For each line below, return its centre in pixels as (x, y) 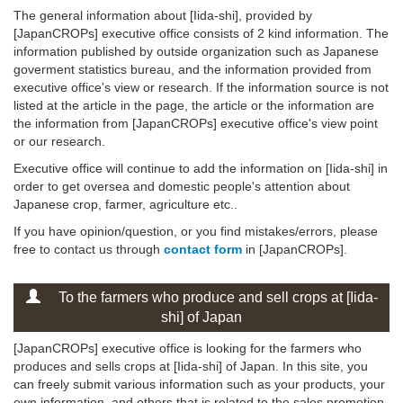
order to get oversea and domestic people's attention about (182, 187)
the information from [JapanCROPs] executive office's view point (196, 124)
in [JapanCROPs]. (295, 250)
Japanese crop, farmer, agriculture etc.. (125, 205)
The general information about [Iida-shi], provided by (163, 16)
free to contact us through (89, 250)
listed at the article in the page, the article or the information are (194, 106)
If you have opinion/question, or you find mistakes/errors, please (196, 232)
